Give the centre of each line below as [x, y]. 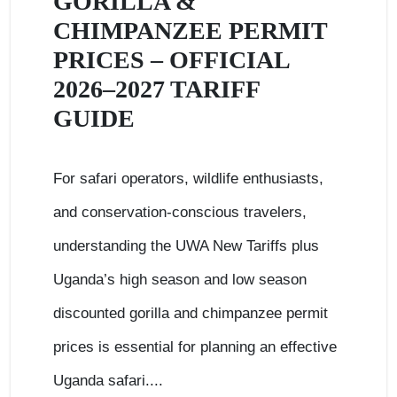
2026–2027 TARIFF [156, 89]
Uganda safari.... [108, 381]
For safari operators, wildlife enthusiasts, [188, 179]
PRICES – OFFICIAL [171, 60]
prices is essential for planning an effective [195, 347]
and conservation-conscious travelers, [180, 212]
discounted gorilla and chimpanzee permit [191, 313]
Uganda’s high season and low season [180, 280]
